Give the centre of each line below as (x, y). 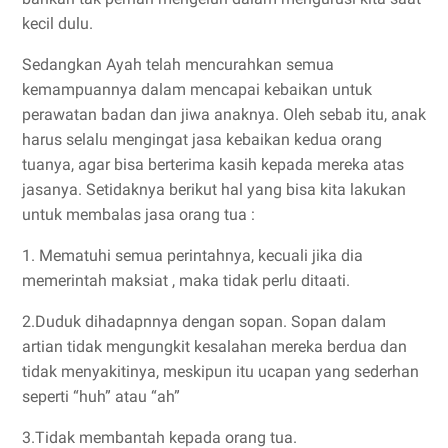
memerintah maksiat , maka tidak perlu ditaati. (186, 280)
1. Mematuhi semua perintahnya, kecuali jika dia (192, 255)
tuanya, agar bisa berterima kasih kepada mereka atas (213, 164)
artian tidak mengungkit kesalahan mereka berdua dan (214, 346)
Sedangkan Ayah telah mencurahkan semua (178, 64)
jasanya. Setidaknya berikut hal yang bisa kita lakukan (214, 189)
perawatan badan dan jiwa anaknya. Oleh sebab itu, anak (224, 114)
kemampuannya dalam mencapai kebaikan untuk (197, 89)
